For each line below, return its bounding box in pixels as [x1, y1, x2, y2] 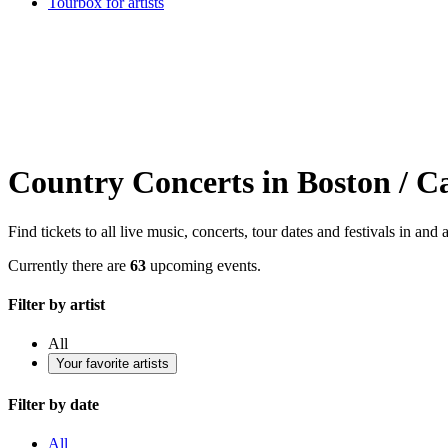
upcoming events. [146, 256, 261, 274]
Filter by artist [8, 296, 105, 314]
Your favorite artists [56, 356, 169, 372]
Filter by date [8, 395, 99, 413]
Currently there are [8, 256, 130, 274]
